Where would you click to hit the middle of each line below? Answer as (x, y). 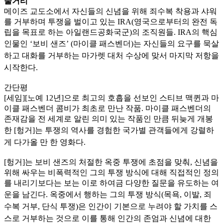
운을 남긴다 (25, 195)
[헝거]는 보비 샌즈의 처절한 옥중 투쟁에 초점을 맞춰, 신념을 (111, 162)
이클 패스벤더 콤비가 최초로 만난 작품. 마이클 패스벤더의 (108, 109)
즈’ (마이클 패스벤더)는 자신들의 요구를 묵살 (139, 44)
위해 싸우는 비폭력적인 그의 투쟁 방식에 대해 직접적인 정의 (111, 173)
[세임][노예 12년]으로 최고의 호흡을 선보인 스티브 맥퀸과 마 (111, 98)
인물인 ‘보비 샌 (31, 44)
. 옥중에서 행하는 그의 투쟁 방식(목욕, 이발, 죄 (129, 195)
